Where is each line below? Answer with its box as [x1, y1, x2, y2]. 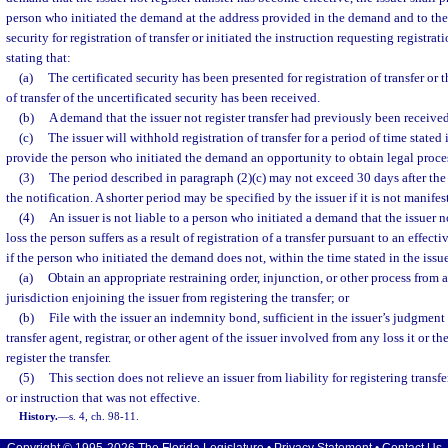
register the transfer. [6, 350, 111, 365]
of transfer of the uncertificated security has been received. [6, 90, 320, 105]
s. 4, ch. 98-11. [69, 410, 140, 422]
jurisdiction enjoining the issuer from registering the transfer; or [6, 290, 349, 305]
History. [19, 410, 59, 422]
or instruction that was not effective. [6, 390, 200, 405]
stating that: [6, 50, 71, 65]
